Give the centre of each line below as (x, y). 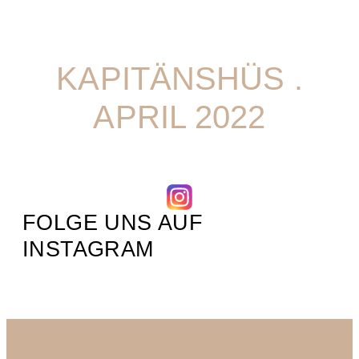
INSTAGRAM (88, 249)
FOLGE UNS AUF (113, 223)
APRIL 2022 (179, 117)
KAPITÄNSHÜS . (179, 79)
